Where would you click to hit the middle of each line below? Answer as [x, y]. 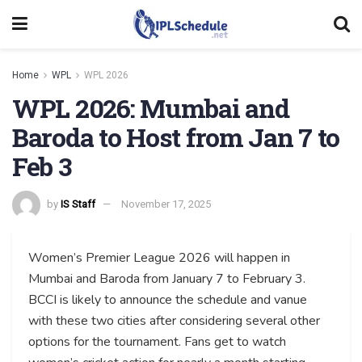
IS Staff [78, 204]
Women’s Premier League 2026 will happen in [159, 258]
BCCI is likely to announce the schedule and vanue [168, 300]
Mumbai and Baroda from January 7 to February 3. [167, 279]
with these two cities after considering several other [174, 321]
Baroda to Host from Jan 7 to [176, 137]
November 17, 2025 [166, 204]
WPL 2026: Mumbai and [151, 107]
